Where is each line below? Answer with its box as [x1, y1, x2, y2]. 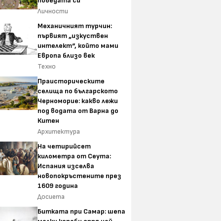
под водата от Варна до [37, 107, 118, 115]
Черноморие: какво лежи [37, 97, 118, 106]
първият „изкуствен [37, 32, 108, 40]
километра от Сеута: [37, 152, 111, 161]
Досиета [37, 192, 65, 201]
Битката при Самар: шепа [37, 207, 125, 216]
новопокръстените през [37, 172, 121, 181]
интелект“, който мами [37, 41, 118, 50]
